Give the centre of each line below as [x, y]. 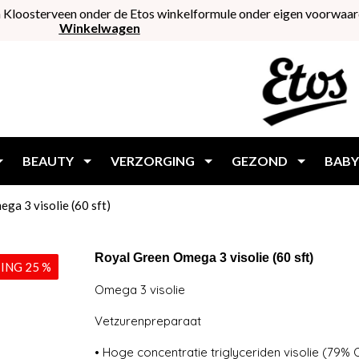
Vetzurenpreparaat [147, 321]
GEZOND [260, 161]
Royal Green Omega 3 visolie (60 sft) [204, 258]
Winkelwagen [99, 27]
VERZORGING [153, 161]
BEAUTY [48, 161]
